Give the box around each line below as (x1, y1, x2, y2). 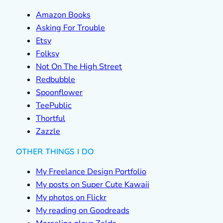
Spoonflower (36, 87, 83, 99)
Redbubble (36, 74, 75, 86)
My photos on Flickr (36, 192, 107, 203)
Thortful (36, 113, 65, 124)
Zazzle (36, 126, 60, 137)
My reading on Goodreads (36, 205, 129, 216)
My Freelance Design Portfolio (36, 166, 146, 177)
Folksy (36, 48, 59, 60)
